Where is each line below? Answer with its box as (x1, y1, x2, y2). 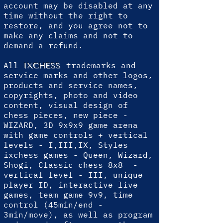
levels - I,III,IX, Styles (3, 140, 128, 150)
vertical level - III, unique (3, 170, 143, 180)
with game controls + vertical (3, 130, 148, 140)
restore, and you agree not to (3, 20, 148, 30)
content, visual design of (3, 100, 128, 110)
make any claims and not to (3, 30, 133, 40)
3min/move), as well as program (3, 210, 153, 220)
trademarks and (66, 60, 136, 70)
